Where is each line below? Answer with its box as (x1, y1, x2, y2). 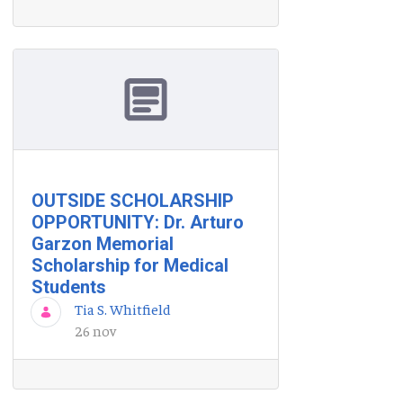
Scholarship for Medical (31, 254, 228, 276)
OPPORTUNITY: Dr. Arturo (31, 210, 244, 233)
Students (31, 275, 106, 298)
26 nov (75, 320, 116, 339)
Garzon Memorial (31, 232, 174, 255)
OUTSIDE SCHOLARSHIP (31, 189, 234, 211)
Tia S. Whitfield (75, 299, 171, 318)
